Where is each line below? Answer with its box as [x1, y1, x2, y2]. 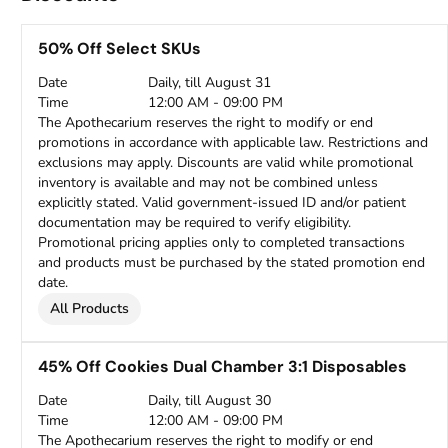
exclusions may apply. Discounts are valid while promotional [38, 153, 414, 172]
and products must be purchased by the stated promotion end [38, 253, 426, 272]
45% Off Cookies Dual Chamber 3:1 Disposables [38, 356, 408, 377]
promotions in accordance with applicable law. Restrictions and [38, 133, 429, 152]
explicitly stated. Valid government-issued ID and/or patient [38, 193, 407, 212]
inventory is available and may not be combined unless [38, 173, 379, 192]
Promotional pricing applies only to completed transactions [38, 233, 406, 252]
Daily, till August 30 [148, 391, 272, 410]
